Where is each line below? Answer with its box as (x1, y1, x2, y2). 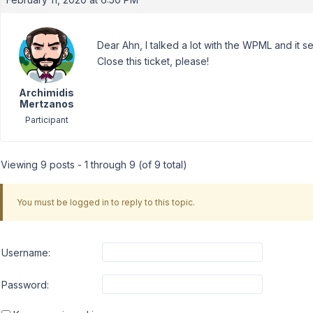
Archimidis (19, 87, 74, 99)
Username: (1, 246, 50, 259)
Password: (1, 278, 49, 291)
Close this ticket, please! (97, 55, 209, 67)
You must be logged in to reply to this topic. (16, 196, 195, 208)
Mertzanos (19, 98, 74, 110)
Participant (24, 115, 68, 125)
